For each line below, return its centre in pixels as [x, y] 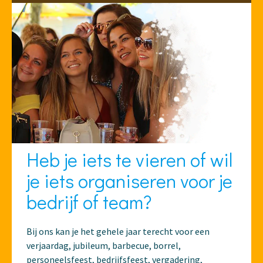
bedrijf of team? [89, 201]
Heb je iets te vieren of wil [129, 159]
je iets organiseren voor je [129, 180]
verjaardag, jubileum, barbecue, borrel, [104, 245]
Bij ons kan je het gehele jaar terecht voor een [118, 231]
